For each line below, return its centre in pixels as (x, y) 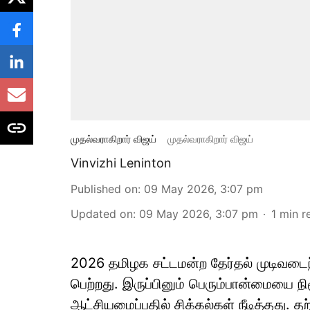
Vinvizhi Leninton (121, 163)
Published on (104, 189)
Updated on (102, 214)
